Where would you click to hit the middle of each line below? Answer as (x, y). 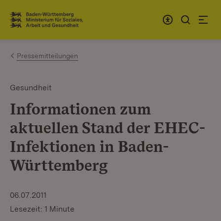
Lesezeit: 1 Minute (42, 209)
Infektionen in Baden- (89, 146)
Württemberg (59, 165)
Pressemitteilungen (47, 56)
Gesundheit (31, 88)
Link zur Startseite (46, 24)
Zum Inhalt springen (65, 16)
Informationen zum (80, 109)
